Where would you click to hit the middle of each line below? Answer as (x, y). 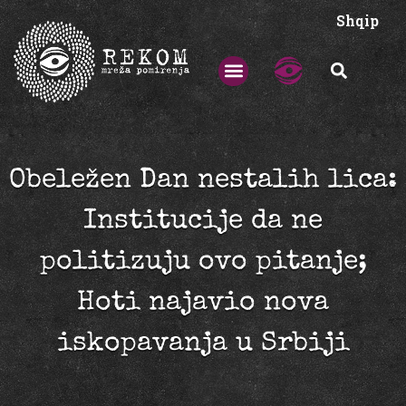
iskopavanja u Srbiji (203, 345)
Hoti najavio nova (203, 304)
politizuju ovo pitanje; (203, 263)
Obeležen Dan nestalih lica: (203, 182)
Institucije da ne (203, 222)
